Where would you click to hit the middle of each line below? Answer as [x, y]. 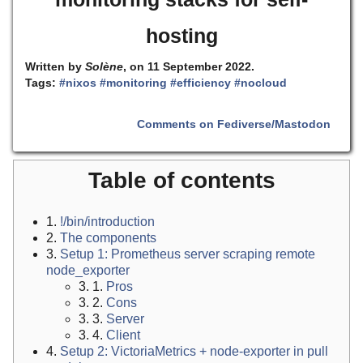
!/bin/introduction [107, 221]
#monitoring [134, 83]
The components [108, 237]
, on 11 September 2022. [189, 67]
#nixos [78, 83]
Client [123, 335]
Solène [105, 67]
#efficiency [201, 83]
